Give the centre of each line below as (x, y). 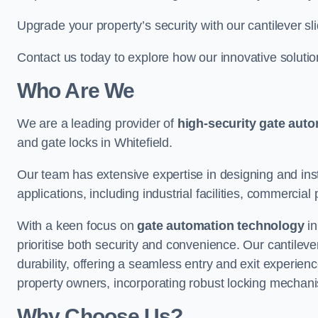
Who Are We (76, 91)
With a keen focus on (77, 226)
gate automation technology (221, 226)
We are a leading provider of (97, 124)
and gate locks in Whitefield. (95, 143)
